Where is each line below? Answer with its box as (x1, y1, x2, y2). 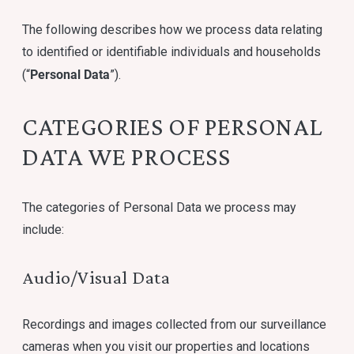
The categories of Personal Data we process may (22, 200, 297, 215)
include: (22, 222, 65, 237)
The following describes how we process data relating (22, 22, 323, 37)
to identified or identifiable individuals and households (22, 44, 322, 59)
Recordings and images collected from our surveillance (22, 317, 327, 332)
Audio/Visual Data (22, 266, 171, 288)
